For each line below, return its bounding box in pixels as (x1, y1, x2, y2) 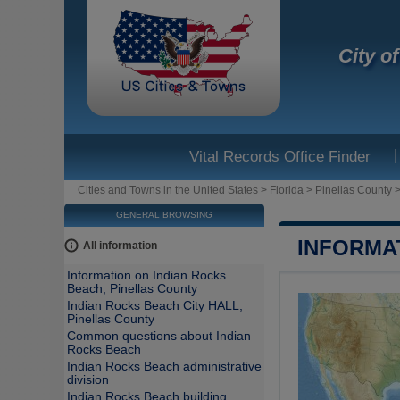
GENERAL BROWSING (116, 210, 212, 220)
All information (83, 239, 157, 252)
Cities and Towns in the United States (78, 184, 258, 196)
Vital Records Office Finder (189, 148, 371, 165)
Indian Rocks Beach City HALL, (67, 299, 243, 312)
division (67, 373, 109, 387)
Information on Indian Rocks (67, 269, 226, 282)
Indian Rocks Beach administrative (67, 360, 262, 373)
